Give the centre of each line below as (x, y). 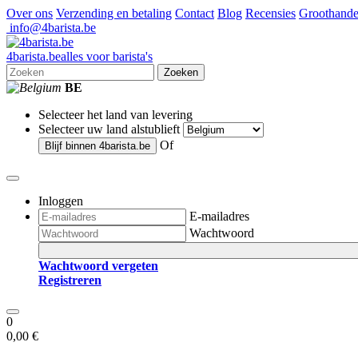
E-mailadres (219, 216)
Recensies (270, 13)
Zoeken (181, 72)
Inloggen (61, 201)
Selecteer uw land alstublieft (109, 129)
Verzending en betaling (114, 13)
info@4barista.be (51, 28)
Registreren (70, 280)
